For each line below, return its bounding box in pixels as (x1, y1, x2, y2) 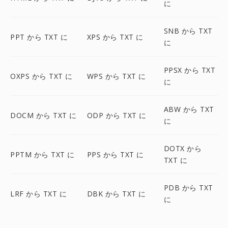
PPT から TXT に (10, 32, 68, 42)
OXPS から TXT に (10, 71, 73, 81)
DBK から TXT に (87, 188, 146, 198)
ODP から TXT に (87, 110, 147, 120)
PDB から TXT (163, 183, 213, 192)
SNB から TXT (163, 26, 213, 36)
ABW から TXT (163, 104, 214, 114)
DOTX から (163, 144, 202, 153)
